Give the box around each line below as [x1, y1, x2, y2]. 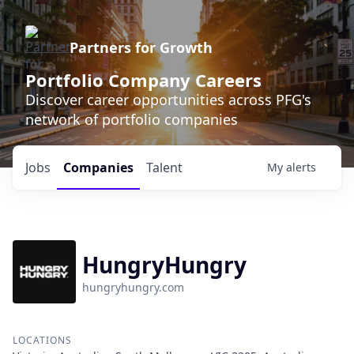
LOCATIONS [13, 333, 72, 347]
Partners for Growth [70, 38, 213, 57]
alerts [286, 160, 316, 175]
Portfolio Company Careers [25, 68, 262, 92]
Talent [146, 159, 183, 176]
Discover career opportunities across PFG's [25, 90, 311, 109]
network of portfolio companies [25, 110, 238, 129]
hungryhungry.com [82, 280, 184, 295]
